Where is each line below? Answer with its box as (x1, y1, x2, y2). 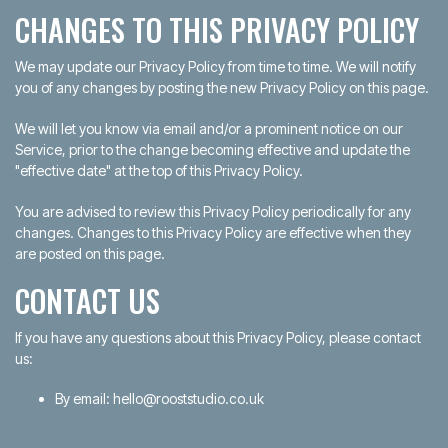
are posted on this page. (15, 245, 165, 262)
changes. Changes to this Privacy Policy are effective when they (15, 224, 411, 241)
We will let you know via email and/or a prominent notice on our (15, 120, 403, 137)
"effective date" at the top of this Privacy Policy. (15, 162, 303, 179)
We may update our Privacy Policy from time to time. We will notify (15, 58, 416, 75)
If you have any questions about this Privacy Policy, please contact (15, 329, 421, 346)
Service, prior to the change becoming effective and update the (15, 141, 410, 158)
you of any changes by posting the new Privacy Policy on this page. (15, 79, 429, 96)
